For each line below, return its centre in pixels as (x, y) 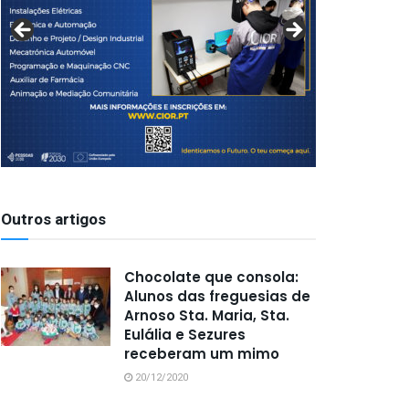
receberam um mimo (202, 354)
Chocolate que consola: (211, 277)
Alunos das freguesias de (217, 296)
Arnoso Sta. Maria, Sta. (207, 315)
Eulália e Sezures (185, 335)
